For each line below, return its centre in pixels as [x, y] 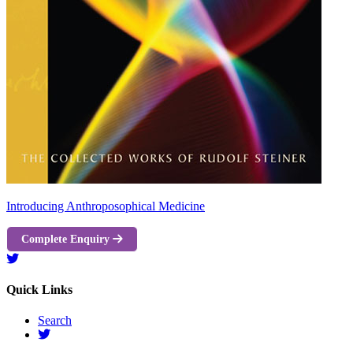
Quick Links [39, 290]
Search [55, 321]
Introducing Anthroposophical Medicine [106, 206]
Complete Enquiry [67, 238]
